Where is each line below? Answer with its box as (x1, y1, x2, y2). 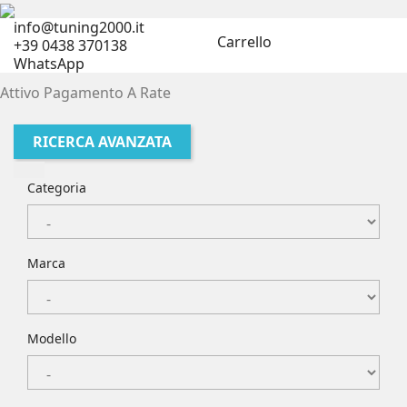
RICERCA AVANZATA (33, 132, 172, 152)
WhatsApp (14, 54, 84, 74)
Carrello (217, 32, 272, 52)
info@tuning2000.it (14, 17, 144, 37)
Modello (27, 329, 76, 347)
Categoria (27, 178, 86, 196)
